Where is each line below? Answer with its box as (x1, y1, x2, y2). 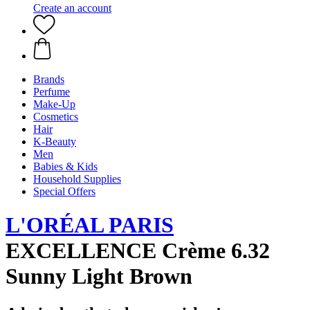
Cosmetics (33, 111, 78, 122)
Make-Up (33, 98, 75, 110)
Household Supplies (33, 173, 121, 185)
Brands (33, 73, 64, 85)
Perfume (33, 86, 70, 98)
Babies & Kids (33, 161, 98, 172)
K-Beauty (33, 136, 76, 147)
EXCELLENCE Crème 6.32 (6, 238, 270, 264)
